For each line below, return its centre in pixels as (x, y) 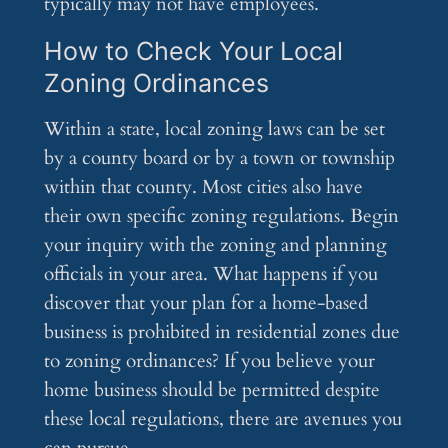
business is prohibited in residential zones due (221, 332)
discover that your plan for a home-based (205, 303)
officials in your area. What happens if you (210, 274)
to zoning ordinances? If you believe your (209, 361)
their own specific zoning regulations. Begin (221, 216)
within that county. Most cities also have (203, 187)
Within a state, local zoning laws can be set (214, 129)
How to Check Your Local (193, 51)
